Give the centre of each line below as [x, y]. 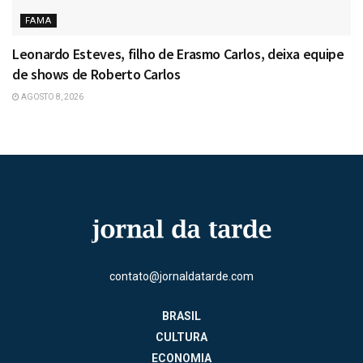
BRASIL [181, 316]
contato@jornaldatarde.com [181, 277]
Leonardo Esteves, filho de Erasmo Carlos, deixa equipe [178, 54]
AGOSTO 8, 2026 [51, 97]
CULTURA [181, 337]
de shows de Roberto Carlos [96, 75]
